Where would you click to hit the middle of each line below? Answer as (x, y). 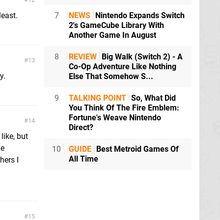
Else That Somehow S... (111, 77)
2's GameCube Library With (116, 26)
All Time (83, 159)
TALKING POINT (97, 98)
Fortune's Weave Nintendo (115, 118)
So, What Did (152, 98)
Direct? (81, 128)
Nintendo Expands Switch (139, 16)
